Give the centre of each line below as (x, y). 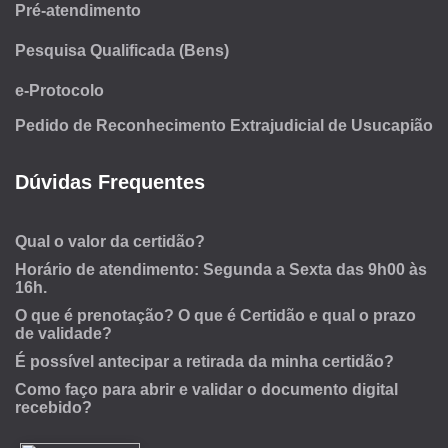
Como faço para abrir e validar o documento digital (206, 390)
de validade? (63, 334)
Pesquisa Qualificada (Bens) (122, 51)
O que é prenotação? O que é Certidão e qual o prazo (215, 316)
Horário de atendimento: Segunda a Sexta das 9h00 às (221, 270)
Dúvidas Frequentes (110, 182)
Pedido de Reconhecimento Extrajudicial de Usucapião (224, 126)
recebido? (53, 408)
